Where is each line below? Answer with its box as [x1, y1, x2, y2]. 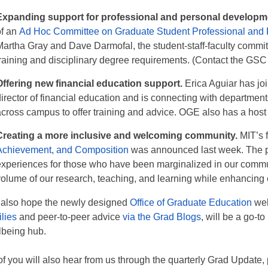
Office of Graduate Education [130, 197, 252, 208]
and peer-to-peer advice [17, 212, 123, 222]
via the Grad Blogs [123, 212, 202, 222]
